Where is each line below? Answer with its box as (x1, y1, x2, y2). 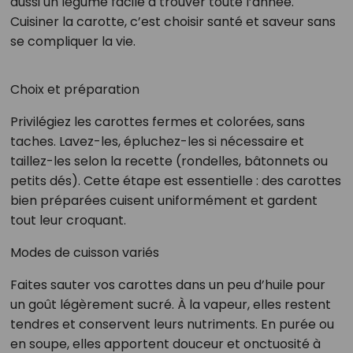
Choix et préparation (9, 80, 139, 98)
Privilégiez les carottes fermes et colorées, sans (9, 112, 305, 131)
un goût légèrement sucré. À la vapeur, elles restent (9, 295, 331, 314)
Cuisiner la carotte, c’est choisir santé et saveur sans (9, 12, 336, 31)
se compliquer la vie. (9, 32, 136, 50)
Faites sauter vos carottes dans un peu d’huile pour (9, 275, 325, 294)
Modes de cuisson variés (9, 243, 159, 262)
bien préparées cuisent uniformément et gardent (9, 191, 318, 210)
